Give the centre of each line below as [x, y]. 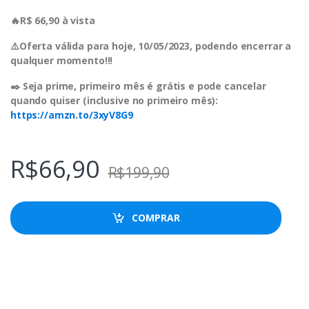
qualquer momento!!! [62, 61]
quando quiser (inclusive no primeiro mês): [114, 101]
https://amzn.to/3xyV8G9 [72, 115]
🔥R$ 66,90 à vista [53, 21]
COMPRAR [156, 217]
